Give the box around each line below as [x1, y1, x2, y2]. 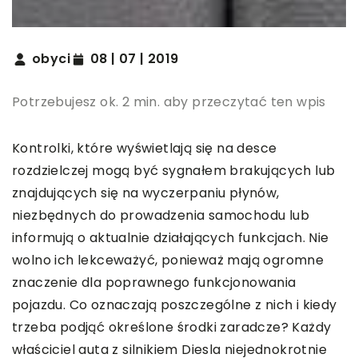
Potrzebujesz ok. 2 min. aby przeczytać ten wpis [12, 93, 326, 112]
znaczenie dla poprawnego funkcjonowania [12, 273, 296, 292]
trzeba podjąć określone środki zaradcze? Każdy [12, 318, 332, 337]
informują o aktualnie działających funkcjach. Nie [12, 229, 329, 248]
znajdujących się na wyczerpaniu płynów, [12, 184, 280, 203]
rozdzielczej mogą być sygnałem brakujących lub [12, 161, 336, 181]
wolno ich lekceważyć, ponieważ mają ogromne [12, 251, 324, 270]
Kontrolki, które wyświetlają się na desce [12, 139, 277, 158]
